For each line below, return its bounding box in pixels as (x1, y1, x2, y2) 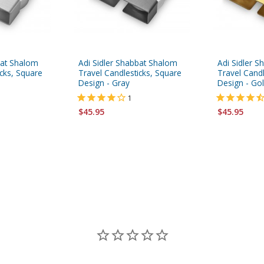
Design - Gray (78, 77, 130, 88)
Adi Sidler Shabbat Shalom (78, 57, 177, 68)
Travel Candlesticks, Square (78, 67, 181, 78)
